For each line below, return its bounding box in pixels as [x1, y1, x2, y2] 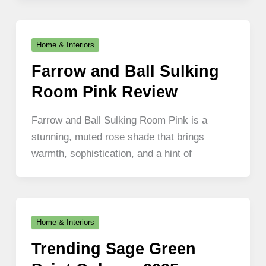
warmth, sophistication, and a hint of [31, 147, 192, 160]
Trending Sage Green [31, 239, 196, 258]
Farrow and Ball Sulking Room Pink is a [31, 114, 207, 126]
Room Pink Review [31, 82, 178, 101]
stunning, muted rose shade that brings [31, 131, 204, 143]
